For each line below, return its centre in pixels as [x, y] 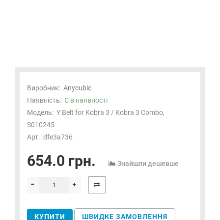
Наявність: [46, 100]
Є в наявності [86, 100]
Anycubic [77, 88]
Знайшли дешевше [148, 164]
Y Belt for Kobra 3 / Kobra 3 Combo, [110, 113]
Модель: [40, 113]
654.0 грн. [61, 161]
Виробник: [44, 88]
